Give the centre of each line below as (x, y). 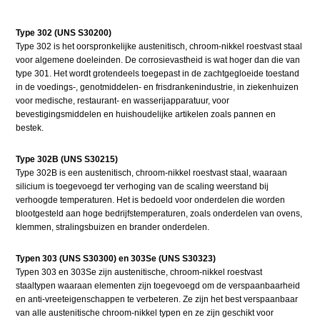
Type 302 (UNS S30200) (64, 32)
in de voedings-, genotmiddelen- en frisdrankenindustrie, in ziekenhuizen (157, 87)
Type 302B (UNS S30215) (67, 159)
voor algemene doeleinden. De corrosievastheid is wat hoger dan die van (158, 60)
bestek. (30, 127)
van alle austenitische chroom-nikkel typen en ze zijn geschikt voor (145, 312)
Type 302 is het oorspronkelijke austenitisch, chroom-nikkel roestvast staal (159, 46)
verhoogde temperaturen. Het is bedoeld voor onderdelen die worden (151, 200)
